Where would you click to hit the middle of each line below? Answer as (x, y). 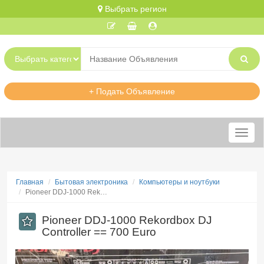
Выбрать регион (134, 9)
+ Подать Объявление (132, 91)
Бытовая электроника (91, 182)
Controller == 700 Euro (99, 232)
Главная (30, 182)
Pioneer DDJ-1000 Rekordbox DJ (127, 220)
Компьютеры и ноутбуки (179, 182)
